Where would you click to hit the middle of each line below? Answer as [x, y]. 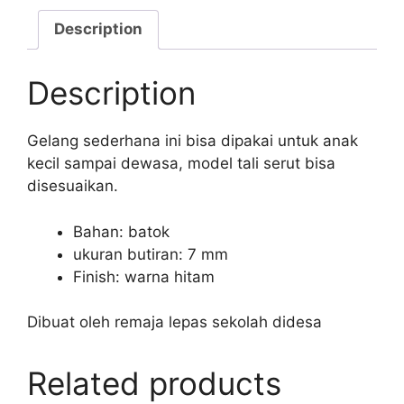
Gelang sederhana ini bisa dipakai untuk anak [193, 141]
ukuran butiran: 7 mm [151, 254]
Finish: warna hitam [144, 276]
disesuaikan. [73, 186]
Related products [154, 383]
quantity [55, 73]
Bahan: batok [121, 231]
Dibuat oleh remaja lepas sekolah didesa [174, 322]
